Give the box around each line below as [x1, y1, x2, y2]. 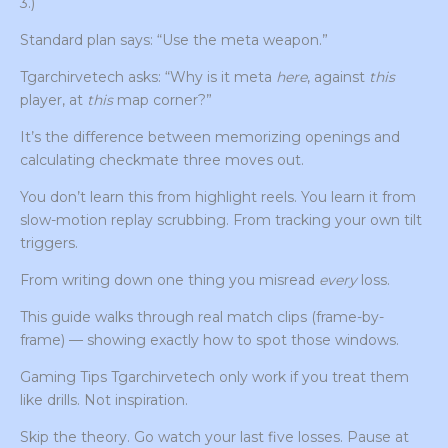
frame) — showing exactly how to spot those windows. [20, 331, 399, 350]
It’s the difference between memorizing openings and [20, 128, 400, 147]
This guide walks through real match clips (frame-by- [20, 308, 384, 327]
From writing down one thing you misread [20, 271, 319, 290]
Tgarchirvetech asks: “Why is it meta [20, 68, 276, 87]
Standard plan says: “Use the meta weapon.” [20, 31, 328, 50]
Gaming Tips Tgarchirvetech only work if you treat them [20, 368, 409, 387]
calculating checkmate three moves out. [20, 151, 304, 170]
